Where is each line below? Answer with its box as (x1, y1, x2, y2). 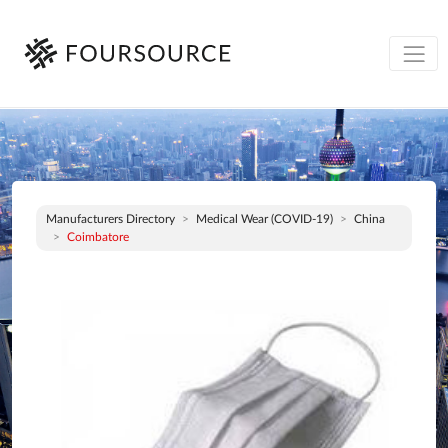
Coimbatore (67, 231, 129, 243)
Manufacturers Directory (46, 213, 175, 225)
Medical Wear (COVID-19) (196, 213, 333, 225)
